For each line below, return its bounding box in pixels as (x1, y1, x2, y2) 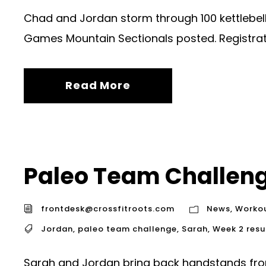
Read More (65, 77, 131, 93)
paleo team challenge (78, 223, 177, 235)
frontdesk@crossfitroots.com (41, 202, 175, 214)
